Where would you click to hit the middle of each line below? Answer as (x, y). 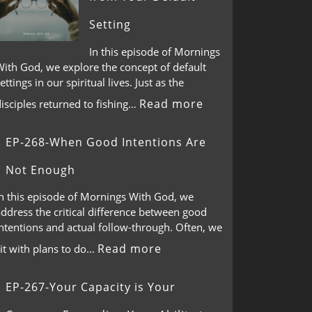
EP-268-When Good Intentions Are (106, 142)
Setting (110, 24)
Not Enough (40, 170)
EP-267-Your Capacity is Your (91, 287)
